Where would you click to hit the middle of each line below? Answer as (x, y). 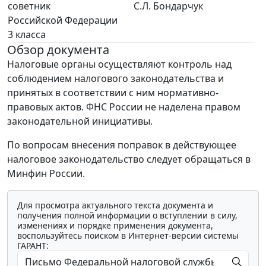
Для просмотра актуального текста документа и (115, 205)
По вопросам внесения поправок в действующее (122, 145)
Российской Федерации (63, 20)
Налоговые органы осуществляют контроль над (119, 64)
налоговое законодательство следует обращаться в (129, 159)
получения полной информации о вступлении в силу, (127, 215)
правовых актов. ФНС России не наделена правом (124, 107)
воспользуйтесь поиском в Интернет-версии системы (128, 235)
